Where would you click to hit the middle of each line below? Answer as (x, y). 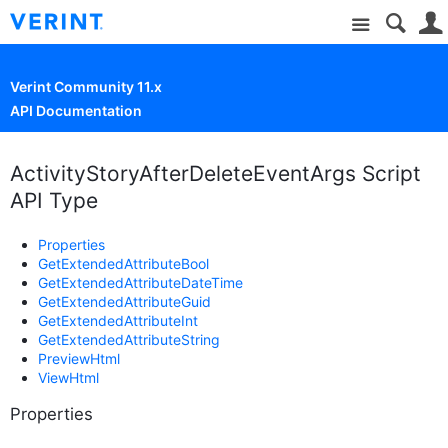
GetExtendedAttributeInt (118, 321)
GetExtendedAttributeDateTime (140, 283)
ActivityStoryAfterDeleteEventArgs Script (215, 174)
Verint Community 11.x (86, 87)
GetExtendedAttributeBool (123, 264)
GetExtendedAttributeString (129, 340)
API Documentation (76, 111)
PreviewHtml (79, 359)
